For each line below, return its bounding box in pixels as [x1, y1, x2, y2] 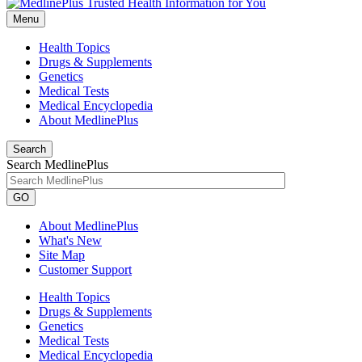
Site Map [39, 248, 85, 262]
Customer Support [39, 263, 132, 276]
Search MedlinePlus [6, 158, 108, 171]
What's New [39, 234, 102, 247]
